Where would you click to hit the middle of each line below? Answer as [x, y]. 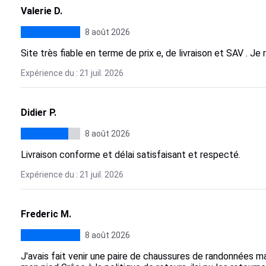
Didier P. [38, 113]
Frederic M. [46, 214]
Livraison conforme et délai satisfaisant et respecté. [130, 155]
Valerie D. [41, 11]
